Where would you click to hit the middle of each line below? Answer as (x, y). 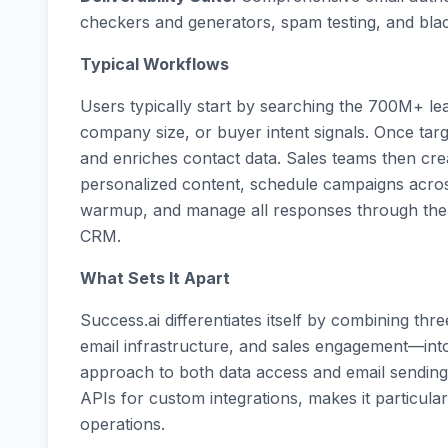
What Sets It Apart (155, 278)
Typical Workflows (154, 64)
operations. (122, 424)
